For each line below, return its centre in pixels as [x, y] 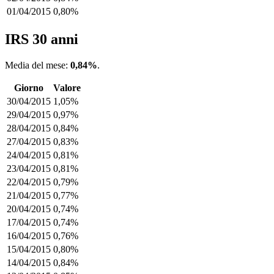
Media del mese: [38, 65]
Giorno [29, 87]
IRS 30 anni [42, 39]
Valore [67, 87]
